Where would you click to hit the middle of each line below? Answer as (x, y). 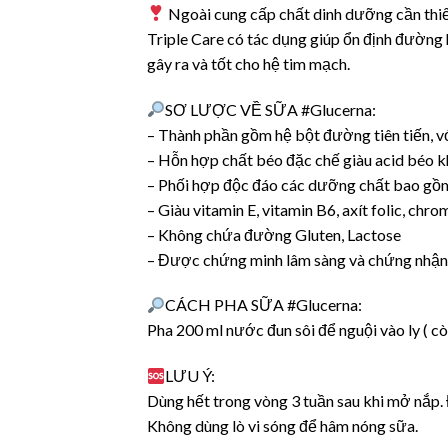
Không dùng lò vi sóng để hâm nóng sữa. (282, 426)
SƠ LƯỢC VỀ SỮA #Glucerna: (271, 109)
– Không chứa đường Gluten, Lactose (274, 234)
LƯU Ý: (190, 376)
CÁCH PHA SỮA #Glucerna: (264, 305)
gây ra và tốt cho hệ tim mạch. (248, 63)
